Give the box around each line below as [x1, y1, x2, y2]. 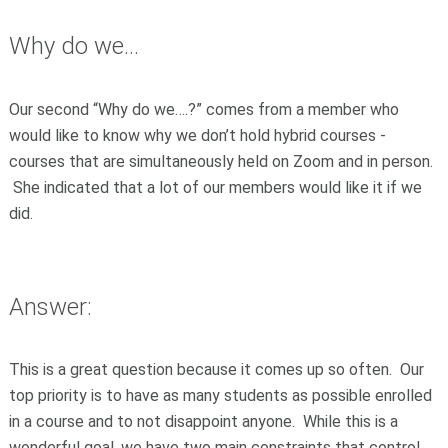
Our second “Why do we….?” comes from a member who [8, 99, 399, 119]
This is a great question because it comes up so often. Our [8, 360, 424, 380]
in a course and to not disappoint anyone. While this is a [8, 412, 398, 432]
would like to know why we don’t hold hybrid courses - [8, 125, 386, 145]
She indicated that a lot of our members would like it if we [8, 177, 422, 197]
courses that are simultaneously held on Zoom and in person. [8, 151, 437, 171]
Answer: [8, 292, 98, 321]
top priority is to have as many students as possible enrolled [8, 386, 432, 406]
